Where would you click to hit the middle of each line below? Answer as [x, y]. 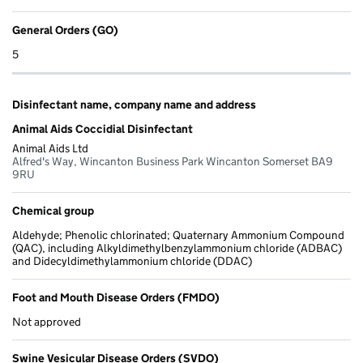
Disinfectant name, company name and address [134, 105]
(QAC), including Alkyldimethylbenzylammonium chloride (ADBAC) [177, 248]
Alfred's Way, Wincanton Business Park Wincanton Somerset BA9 [173, 162]
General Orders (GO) [65, 30]
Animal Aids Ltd [50, 149]
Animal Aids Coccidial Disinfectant [102, 129]
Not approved [47, 322]
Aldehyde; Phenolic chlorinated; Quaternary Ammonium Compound [178, 235]
